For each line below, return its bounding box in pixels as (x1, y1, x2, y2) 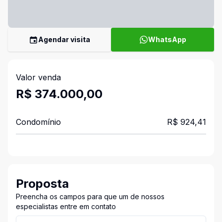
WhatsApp (148, 35, 186, 44)
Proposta (16, 176, 69, 191)
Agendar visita (38, 35, 90, 44)
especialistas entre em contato (16, 202, 116, 211)
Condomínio (16, 117, 61, 127)
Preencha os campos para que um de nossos (16, 192, 165, 201)
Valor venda (16, 72, 61, 82)
